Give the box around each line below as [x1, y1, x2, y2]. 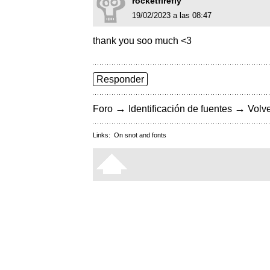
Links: [93, 131, 114, 139]
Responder [96, 74, 144, 85]
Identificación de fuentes [128, 104, 232, 115]
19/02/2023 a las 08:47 [132, 11, 212, 20]
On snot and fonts [114, 131, 166, 139]
